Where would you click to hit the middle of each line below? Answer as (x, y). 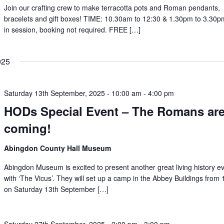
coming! (28, 128)
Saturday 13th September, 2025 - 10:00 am (73, 93)
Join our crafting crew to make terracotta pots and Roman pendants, (112, 7)
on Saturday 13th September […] (56, 189)
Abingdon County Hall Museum (58, 148)
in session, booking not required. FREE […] (72, 29)
